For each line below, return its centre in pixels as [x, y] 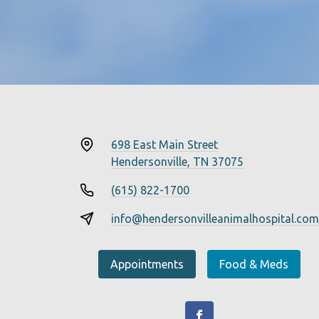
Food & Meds [254, 264]
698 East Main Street [164, 145]
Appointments [147, 264]
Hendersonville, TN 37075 [177, 162]
